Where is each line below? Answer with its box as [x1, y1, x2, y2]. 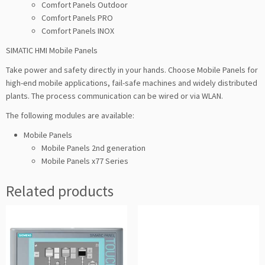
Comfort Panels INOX [41, 25, 114, 36]
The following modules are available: [6, 109, 134, 121]
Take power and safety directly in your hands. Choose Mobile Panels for [6, 64, 258, 75]
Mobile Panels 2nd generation [41, 142, 146, 153]
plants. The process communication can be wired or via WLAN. [6, 90, 223, 101]
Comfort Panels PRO [41, 12, 113, 23]
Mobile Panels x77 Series [41, 155, 128, 166]
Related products [6, 181, 114, 201]
